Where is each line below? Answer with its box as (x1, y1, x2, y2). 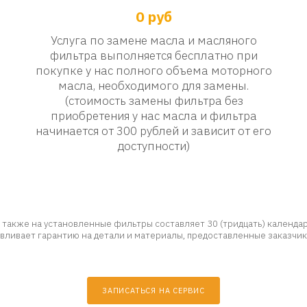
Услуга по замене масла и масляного (50, 33, 257, 48)
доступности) (117, 138, 190, 153)
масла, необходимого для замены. (58, 78, 249, 93)
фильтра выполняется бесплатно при (49, 48, 258, 63)
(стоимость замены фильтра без (64, 93, 243, 108)
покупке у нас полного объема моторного (35, 63, 272, 78)
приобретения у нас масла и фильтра (50, 108, 257, 123)
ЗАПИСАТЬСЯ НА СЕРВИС (102, 285, 205, 295)
